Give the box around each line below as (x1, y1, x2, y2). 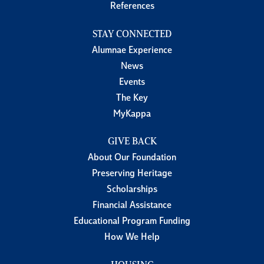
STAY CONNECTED (93, 29, 171, 39)
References (110, 2, 154, 12)
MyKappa (113, 109, 151, 119)
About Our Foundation (88, 153, 176, 163)
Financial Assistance (93, 201, 171, 211)
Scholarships (107, 185, 157, 195)
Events (119, 77, 145, 87)
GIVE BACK (107, 137, 157, 147)
